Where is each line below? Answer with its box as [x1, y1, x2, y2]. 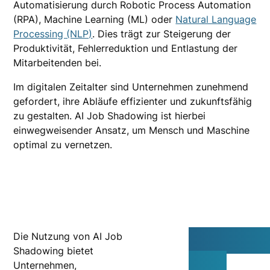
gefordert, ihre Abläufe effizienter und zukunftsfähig [13, 95, 253, 107]
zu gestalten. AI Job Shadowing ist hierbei [13, 110, 206, 122]
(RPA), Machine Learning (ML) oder [13, 13, 176, 25]
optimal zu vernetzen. [13, 139, 113, 151]
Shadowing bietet [13, 245, 94, 257]
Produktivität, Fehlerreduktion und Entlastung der [13, 42, 238, 54]
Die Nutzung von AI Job [13, 230, 123, 242]
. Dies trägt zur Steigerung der [92, 28, 231, 40]
